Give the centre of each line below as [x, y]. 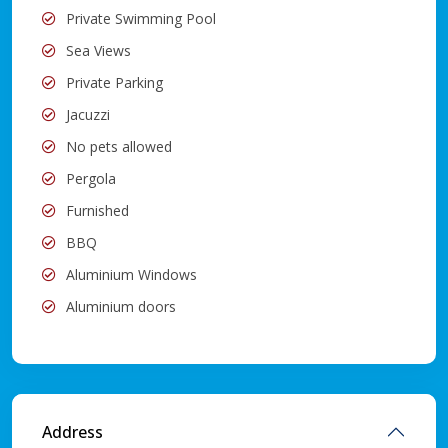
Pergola [91, 178]
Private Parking [114, 82]
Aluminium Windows [131, 274]
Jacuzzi [88, 114]
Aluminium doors [121, 306]
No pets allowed [119, 146]
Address [72, 431]
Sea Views [98, 50]
